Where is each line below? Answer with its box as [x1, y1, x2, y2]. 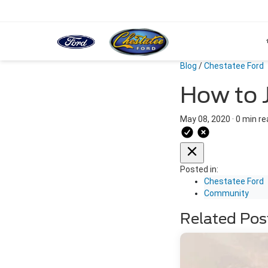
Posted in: [180, 165, 218, 174]
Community [204, 188, 249, 198]
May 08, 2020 [180, 114, 230, 124]
